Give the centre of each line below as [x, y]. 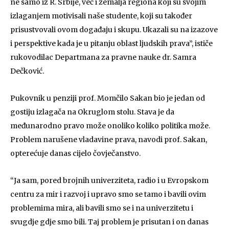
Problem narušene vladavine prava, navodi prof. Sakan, [109, 140]
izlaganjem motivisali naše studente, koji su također [101, 16]
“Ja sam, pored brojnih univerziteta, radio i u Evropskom [109, 180]
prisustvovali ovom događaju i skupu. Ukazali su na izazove [114, 30]
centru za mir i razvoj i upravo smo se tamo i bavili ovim [108, 194]
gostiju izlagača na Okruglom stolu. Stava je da [92, 112]
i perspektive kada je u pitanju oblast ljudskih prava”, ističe [111, 43]
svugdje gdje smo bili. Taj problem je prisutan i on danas [109, 222]
